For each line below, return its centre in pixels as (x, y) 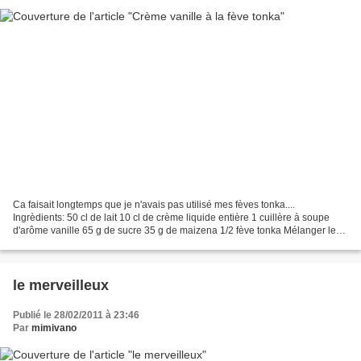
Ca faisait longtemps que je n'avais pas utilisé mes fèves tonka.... (154, 205)
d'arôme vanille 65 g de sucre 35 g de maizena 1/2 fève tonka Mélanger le (174, 231)
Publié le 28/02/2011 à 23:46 (76, 315)
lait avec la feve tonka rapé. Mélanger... (98, 244)
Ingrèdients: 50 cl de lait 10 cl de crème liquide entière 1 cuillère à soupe (171, 218)
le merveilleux (61, 286)
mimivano (54, 328)
